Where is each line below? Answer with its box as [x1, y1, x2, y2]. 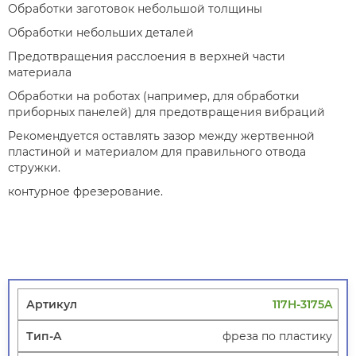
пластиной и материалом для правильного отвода [8, 145, 306, 160]
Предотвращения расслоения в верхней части [8, 49, 285, 64]
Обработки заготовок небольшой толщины [8, 2, 262, 17]
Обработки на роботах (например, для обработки [8, 89, 300, 104]
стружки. [8, 161, 60, 176]
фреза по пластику [222, 329, 332, 344]
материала [8, 65, 72, 80]
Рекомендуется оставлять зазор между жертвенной [8, 129, 315, 144]
